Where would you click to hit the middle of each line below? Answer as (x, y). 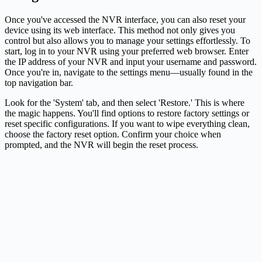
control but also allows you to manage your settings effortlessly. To (127, 40)
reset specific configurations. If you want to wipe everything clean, (127, 123)
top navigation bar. (39, 82)
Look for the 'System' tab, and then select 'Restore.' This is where (125, 102)
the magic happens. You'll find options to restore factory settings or (127, 113)
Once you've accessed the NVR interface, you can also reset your (125, 19)
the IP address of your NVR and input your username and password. (131, 61)
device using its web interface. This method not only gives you (120, 30)
